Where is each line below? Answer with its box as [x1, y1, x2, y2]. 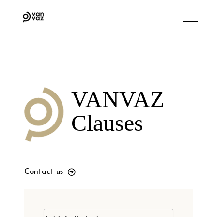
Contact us [24, 168, 63, 176]
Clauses [71, 110, 144, 136]
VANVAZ [71, 86, 165, 112]
